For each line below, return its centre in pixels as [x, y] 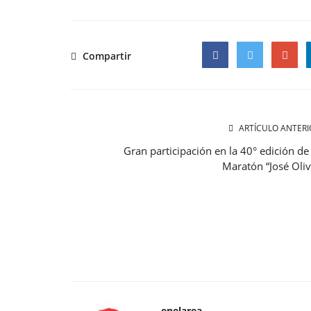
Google [288, 81]
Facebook [225, 81]
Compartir [106, 56]
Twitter [253, 81]
